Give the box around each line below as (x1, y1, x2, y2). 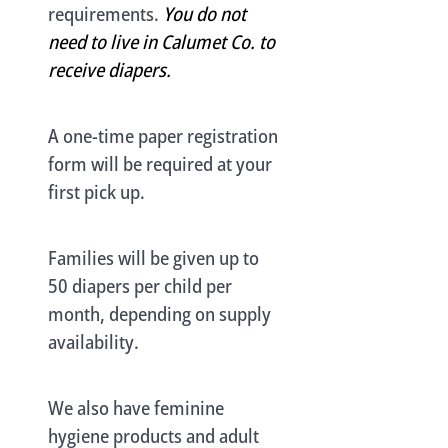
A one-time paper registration (47, 122, 278, 149)
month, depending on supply (47, 300, 271, 327)
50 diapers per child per (47, 272, 232, 299)
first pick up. (47, 178, 161, 205)
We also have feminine (47, 394, 224, 421)
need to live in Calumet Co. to (47, 28, 275, 55)
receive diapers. (47, 56, 183, 83)
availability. (47, 328, 143, 355)
